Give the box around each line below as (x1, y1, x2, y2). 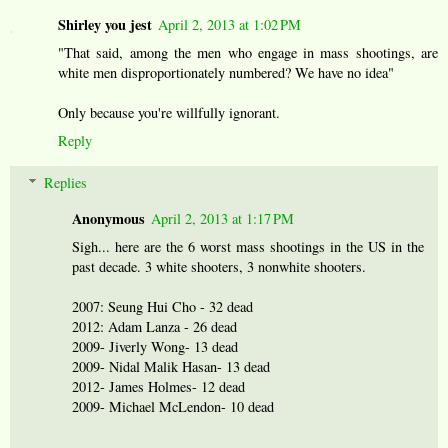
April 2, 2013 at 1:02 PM (158, 15, 301, 35)
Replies (44, 173, 88, 193)
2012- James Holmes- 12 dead (72, 377, 246, 397)
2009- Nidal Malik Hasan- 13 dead (72, 357, 271, 377)
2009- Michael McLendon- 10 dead (72, 397, 275, 417)
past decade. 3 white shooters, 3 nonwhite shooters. (72, 257, 367, 277)
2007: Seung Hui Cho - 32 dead (72, 297, 254, 317)
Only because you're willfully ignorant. (58, 103, 280, 123)
